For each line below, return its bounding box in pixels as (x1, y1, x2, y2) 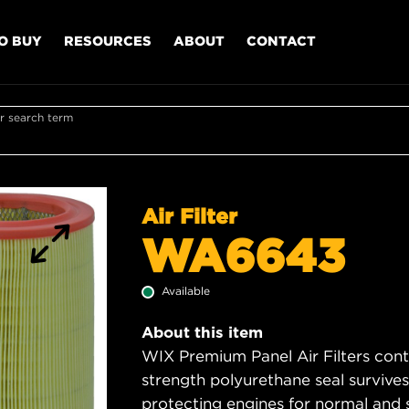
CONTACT (246, 32, 316, 48)
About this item (142, 323, 263, 341)
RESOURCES (64, 32, 152, 48)
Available (162, 284, 210, 298)
